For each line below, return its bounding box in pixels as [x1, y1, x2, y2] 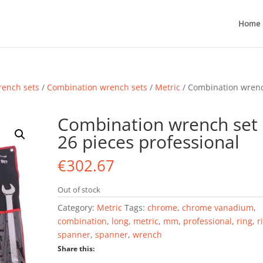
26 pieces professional [58, 130, 240, 154]
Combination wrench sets [47, 82, 148, 93]
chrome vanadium [182, 202, 254, 213]
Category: [58, 202, 97, 213]
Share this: [58, 244, 95, 254]
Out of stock [58, 184, 101, 195]
